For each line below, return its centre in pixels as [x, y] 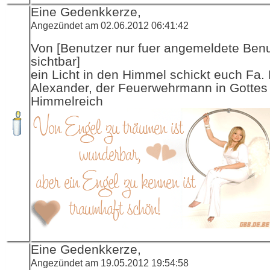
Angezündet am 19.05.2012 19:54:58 [110, 262]
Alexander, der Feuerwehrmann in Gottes [149, 88]
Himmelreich [67, 101]
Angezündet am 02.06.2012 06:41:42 [110, 25]
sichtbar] [55, 61]
